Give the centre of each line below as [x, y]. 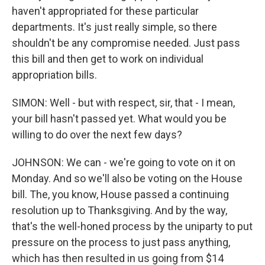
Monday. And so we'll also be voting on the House [127, 178]
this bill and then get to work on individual [108, 59]
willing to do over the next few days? [97, 135]
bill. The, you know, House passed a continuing [120, 194]
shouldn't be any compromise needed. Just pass [126, 43]
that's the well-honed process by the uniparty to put [132, 226]
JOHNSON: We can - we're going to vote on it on [124, 162]
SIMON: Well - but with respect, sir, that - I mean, [123, 103]
